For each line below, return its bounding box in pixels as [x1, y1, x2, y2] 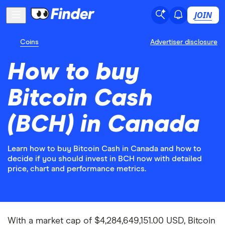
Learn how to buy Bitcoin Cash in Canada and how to [8, 145, 201, 153]
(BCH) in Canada [8, 113, 199, 137]
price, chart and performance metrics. [8, 165, 146, 173]
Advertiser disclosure [150, 39, 217, 46]
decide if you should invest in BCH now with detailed [8, 155, 202, 163]
